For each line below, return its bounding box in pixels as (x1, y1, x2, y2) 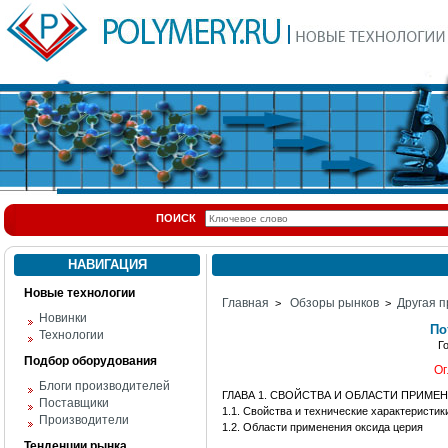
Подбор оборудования (24, 354, 157, 368)
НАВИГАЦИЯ (67, 257, 147, 272)
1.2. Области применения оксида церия (222, 421, 423, 433)
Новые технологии (24, 286, 135, 300)
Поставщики (39, 396, 109, 410)
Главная (222, 296, 269, 310)
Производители (39, 413, 129, 427)
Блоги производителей (39, 379, 170, 393)
